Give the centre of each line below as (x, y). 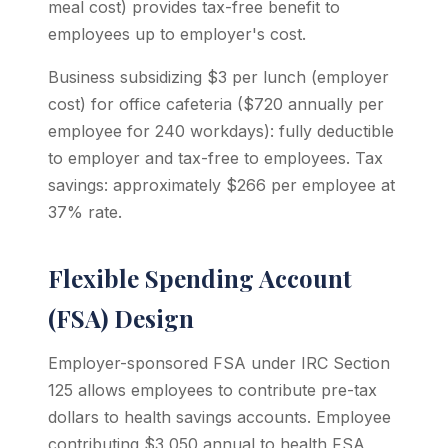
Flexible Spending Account (200, 278)
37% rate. (85, 212)
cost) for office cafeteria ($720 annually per (216, 104)
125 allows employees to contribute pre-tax (212, 390)
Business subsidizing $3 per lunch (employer (218, 77)
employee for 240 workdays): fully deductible (221, 131)
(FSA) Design (121, 318)
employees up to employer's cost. (177, 34)
